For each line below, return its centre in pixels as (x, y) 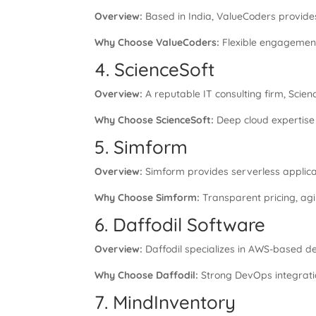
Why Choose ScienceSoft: (154, 120)
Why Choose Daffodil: (147, 275)
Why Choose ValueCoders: (157, 42)
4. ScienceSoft (155, 69)
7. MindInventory (165, 302)
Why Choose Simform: (147, 197)
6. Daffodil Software (180, 225)
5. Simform (141, 147)
